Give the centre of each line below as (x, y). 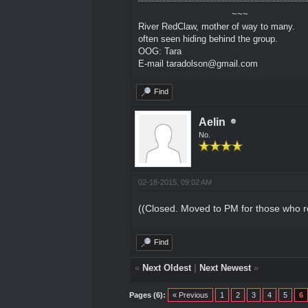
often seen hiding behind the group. (208, 38)
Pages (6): (148, 295)
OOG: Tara (159, 51)
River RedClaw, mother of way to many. (216, 26)
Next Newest (225, 267)
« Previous (191, 295)
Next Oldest (166, 267)
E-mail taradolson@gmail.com (198, 63)
